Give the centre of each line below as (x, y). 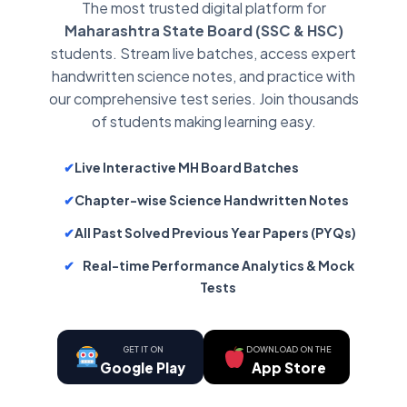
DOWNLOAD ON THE (289, 349)
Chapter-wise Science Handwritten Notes (212, 199)
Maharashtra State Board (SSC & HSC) (203, 30)
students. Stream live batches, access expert (203, 53)
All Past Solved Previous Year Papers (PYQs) (215, 232)
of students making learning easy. (203, 121)
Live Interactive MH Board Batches (187, 167)
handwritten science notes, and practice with (203, 75)
